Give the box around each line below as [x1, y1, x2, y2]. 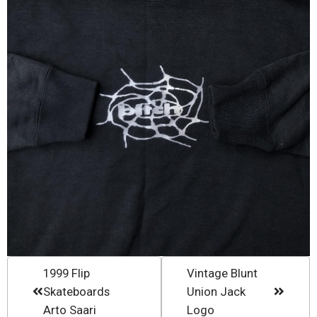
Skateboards [43, 284, 110, 299]
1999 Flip [43, 266, 90, 281]
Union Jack [186, 284, 246, 299]
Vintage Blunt [186, 266, 258, 281]
